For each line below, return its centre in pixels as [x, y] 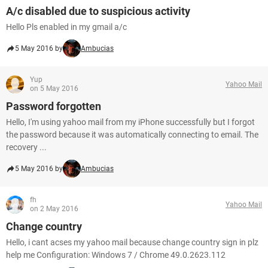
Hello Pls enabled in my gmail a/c [66, 27]
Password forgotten [54, 106]
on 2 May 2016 [54, 209]
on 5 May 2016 [54, 89]
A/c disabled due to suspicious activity [98, 11]
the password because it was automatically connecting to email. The [132, 135]
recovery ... [26, 147]
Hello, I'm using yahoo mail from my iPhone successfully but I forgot [130, 122]
